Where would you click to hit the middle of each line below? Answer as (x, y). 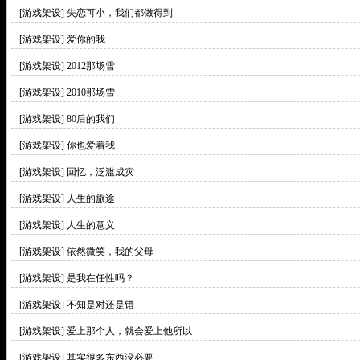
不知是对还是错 (100, 305)
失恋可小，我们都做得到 (120, 13)
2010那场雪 (91, 92)
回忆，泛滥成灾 (100, 172)
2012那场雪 (91, 66)
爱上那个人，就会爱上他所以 (129, 331)
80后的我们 (91, 119)
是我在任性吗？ (100, 278)
